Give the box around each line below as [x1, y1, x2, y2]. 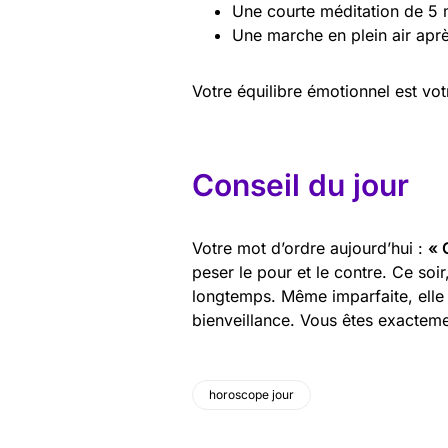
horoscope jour [209, 387, 294, 402]
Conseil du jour [192, 167, 409, 203]
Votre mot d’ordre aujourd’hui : [192, 238, 428, 258]
